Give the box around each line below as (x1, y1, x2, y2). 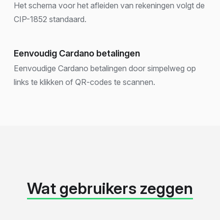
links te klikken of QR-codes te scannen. (14, 77, 155, 87)
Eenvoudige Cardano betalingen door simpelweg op (14, 63, 196, 73)
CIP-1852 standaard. (14, 14, 86, 24)
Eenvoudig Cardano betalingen (14, 48, 140, 58)
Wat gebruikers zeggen (27, 178, 193, 198)
